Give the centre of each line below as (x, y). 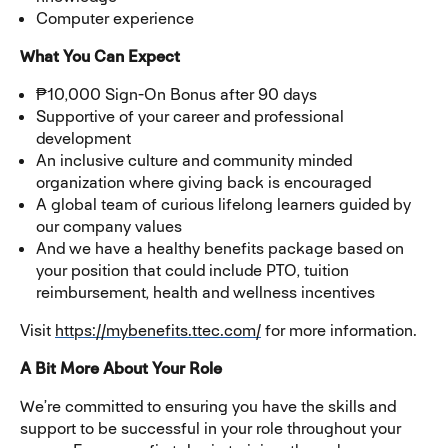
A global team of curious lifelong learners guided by (223, 204)
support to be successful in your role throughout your (210, 428)
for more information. (339, 330)
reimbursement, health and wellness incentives (205, 292)
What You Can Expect (100, 56)
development (83, 138)
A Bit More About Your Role (121, 368)
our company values (109, 226)
